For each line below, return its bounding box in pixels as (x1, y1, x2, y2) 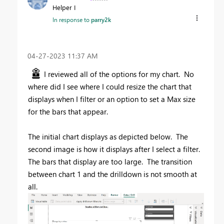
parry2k (91, 15, 111, 24)
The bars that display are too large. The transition (28, 156, 192, 166)
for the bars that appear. (28, 106, 108, 116)
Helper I (52, 3, 75, 12)
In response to (52, 15, 91, 24)
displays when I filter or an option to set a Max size (28, 93, 195, 104)
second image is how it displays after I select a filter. (28, 143, 202, 154)
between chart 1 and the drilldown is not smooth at (28, 168, 197, 179)
